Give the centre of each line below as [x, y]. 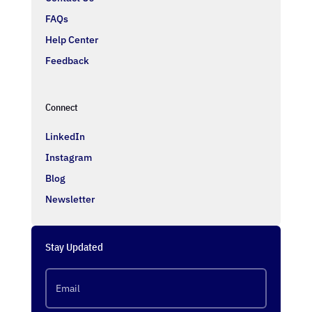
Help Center [71, 39]
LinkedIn [65, 136]
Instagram [68, 157]
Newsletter [70, 199]
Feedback [67, 60]
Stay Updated [74, 247]
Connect [61, 107]
